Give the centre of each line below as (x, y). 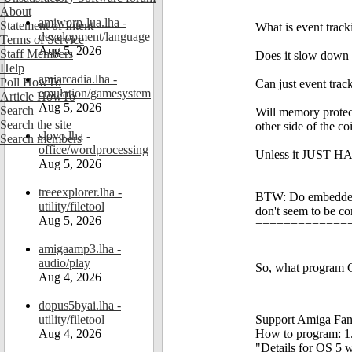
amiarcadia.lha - (78, 79)
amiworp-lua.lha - (82, 22)
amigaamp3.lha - (80, 249)
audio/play (64, 263)
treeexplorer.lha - (80, 192)
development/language (94, 37)
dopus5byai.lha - (80, 305)
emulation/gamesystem (95, 93)
